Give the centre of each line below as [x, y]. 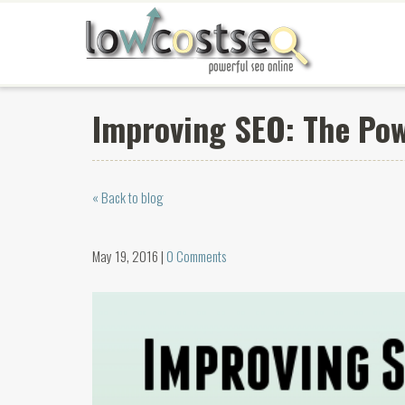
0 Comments [196, 256]
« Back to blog [128, 197]
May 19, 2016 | [129, 256]
